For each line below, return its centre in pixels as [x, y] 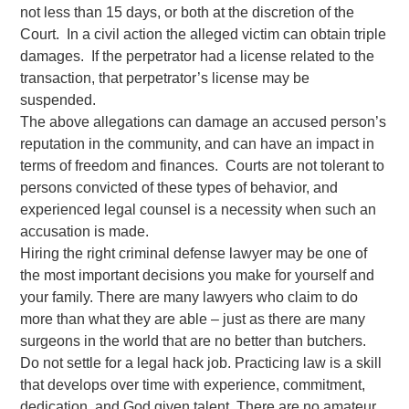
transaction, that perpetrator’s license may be [165, 78]
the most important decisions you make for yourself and [198, 275]
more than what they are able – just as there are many [193, 319]
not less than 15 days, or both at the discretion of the [188, 12]
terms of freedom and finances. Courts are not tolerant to [203, 165]
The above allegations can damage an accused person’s [204, 121]
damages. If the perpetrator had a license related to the [198, 56]
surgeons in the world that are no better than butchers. [194, 341]
